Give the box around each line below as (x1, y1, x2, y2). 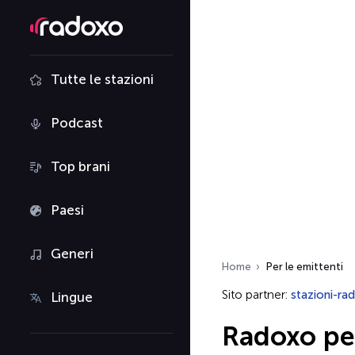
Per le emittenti (266, 261, 343, 273)
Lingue (51, 289, 93, 305)
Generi (51, 246, 94, 261)
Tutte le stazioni (51, 71, 154, 87)
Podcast (51, 115, 103, 131)
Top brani (51, 158, 110, 174)
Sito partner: (222, 288, 291, 302)
